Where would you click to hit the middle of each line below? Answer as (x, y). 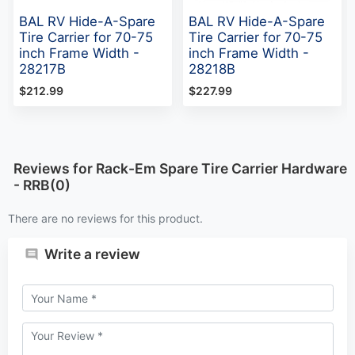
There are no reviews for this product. (105, 218)
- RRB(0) (42, 185)
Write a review (92, 254)
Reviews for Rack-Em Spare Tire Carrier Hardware (180, 168)
